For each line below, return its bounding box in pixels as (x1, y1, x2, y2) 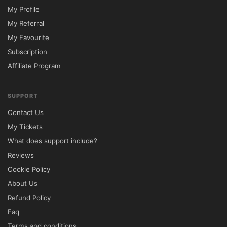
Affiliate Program (8, 62, 61, 70)
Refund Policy (8, 194, 51, 202)
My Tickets (8, 123, 43, 131)
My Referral (8, 19, 44, 27)
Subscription (8, 48, 47, 56)
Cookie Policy (8, 165, 50, 173)
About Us (8, 179, 37, 187)
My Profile (8, 5, 40, 13)
